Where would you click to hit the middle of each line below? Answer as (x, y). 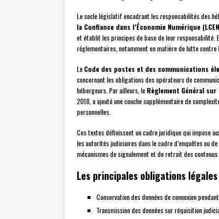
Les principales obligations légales (147, 176)
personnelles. (94, 112)
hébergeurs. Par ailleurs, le (112, 90)
